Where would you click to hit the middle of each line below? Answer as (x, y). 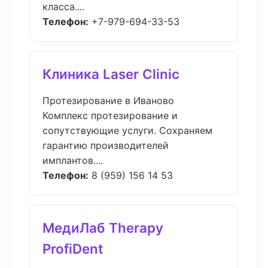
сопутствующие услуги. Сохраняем (127, 130)
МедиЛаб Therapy (103, 228)
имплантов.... (73, 160)
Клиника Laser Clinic (111, 74)
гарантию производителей (106, 145)
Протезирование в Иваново (108, 100)
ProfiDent (73, 249)
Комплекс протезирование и (110, 115)
